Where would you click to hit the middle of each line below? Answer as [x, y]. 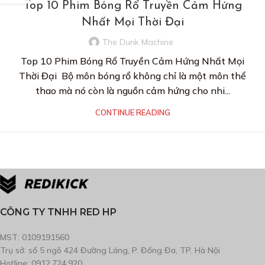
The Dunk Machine [138, 42]
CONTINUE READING [132, 112]
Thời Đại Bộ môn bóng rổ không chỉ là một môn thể [132, 75]
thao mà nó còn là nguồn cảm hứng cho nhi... [132, 90]
